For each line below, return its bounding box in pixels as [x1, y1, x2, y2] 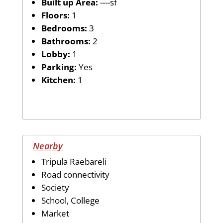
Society [41, 181, 69, 193]
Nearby [32, 139, 63, 152]
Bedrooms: [41, 22, 87, 34]
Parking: [41, 61, 79, 73]
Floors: [41, 9, 70, 21]
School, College [41, 194, 100, 206]
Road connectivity [41, 168, 110, 180]
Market [41, 207, 69, 219]
